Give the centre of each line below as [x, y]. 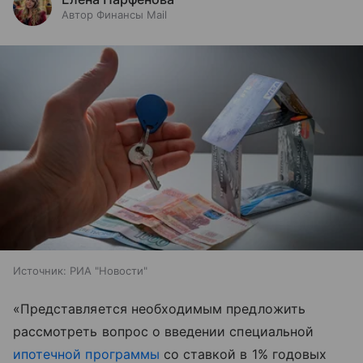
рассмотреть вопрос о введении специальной [163, 331]
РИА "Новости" [109, 270]
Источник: [40, 270]
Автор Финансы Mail [114, 15]
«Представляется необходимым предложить [159, 308]
